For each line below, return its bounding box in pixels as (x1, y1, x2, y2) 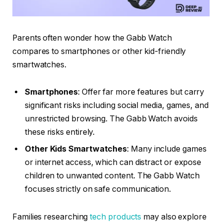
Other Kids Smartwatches (25, 144, 127, 154)
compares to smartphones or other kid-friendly (12, 46, 186, 56)
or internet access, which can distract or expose (25, 158, 202, 167)
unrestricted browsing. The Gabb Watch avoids (25, 114, 198, 124)
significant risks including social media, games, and (25, 101, 209, 111)
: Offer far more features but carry (78, 87, 205, 97)
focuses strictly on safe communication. (25, 184, 171, 194)
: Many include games (127, 144, 207, 154)
